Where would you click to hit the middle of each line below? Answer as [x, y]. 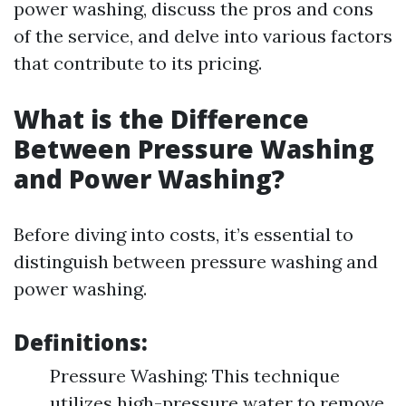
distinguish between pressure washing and [196, 261]
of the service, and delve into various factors [203, 36]
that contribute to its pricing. [138, 63]
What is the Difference [161, 119]
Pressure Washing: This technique [195, 376]
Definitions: [81, 342]
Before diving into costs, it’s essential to [184, 234]
